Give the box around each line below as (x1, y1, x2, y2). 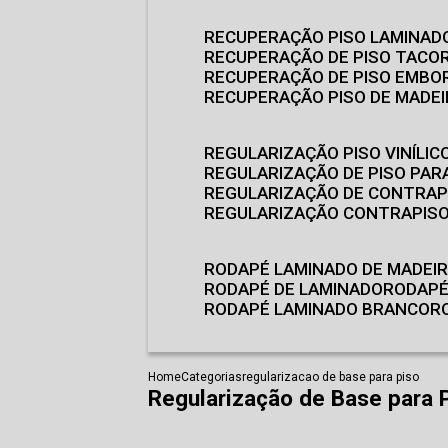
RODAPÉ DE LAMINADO (214, 279, 383, 299)
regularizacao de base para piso (241, 370, 419, 384)
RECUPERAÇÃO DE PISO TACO (214, 47, 440, 67)
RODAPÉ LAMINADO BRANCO (214, 299, 430, 319)
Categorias (180, 370, 242, 384)
